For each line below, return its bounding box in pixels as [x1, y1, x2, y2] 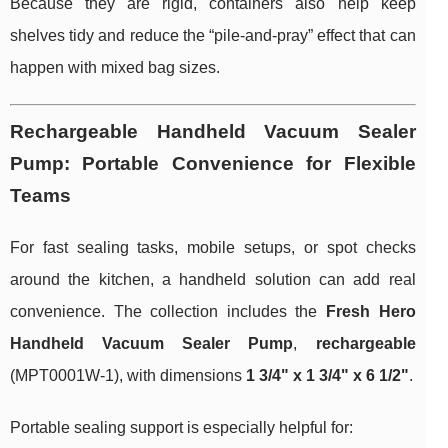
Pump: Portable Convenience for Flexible [10, 153, 416, 175]
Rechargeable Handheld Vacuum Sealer [10, 121, 416, 143]
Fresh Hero [326, 303, 416, 321]
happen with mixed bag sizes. [10, 59, 220, 77]
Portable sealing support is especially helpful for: [10, 419, 353, 437]
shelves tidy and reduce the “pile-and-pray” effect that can [10, 27, 416, 45]
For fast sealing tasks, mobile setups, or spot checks [10, 239, 416, 257]
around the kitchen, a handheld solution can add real [10, 271, 416, 289]
